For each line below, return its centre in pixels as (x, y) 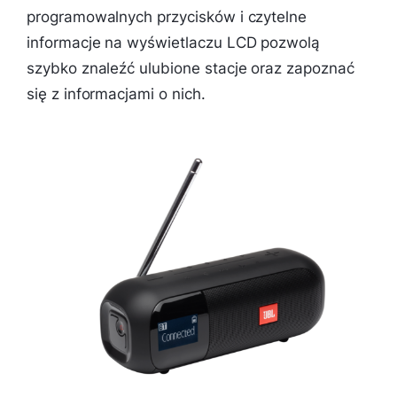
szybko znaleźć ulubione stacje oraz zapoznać (191, 68)
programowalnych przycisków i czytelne (167, 16)
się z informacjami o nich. (116, 93)
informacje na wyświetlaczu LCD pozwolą (174, 42)
